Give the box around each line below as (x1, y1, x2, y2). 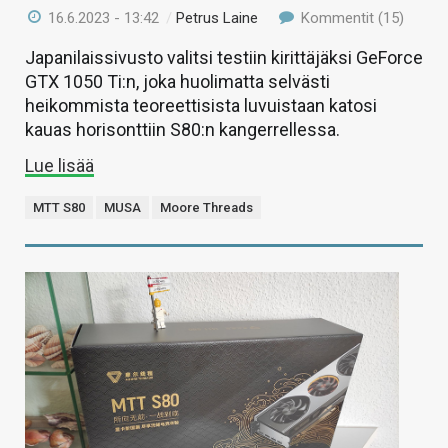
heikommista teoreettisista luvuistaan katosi (25, 95, 377, 117)
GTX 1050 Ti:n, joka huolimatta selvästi (25, 71, 330, 93)
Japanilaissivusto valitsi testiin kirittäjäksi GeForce (25, 47, 423, 69)
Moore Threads (160, 200, 253, 216)
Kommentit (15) (296, 9, 404, 28)
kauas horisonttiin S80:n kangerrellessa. (25, 119, 340, 141)
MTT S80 (33, 200, 85, 216)
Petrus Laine (176, 9, 259, 28)
